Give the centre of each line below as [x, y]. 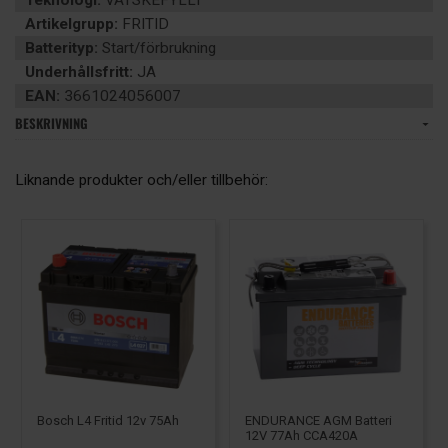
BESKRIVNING [51, 123]
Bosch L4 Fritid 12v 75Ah [108, 420]
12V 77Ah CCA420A [301, 435]
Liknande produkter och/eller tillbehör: [141, 180]
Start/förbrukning [157, 48]
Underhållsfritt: [79, 72]
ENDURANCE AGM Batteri [318, 420]
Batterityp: [61, 48]
